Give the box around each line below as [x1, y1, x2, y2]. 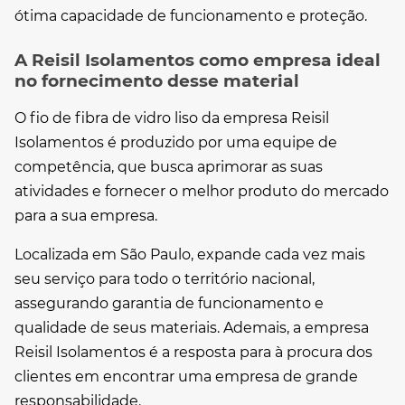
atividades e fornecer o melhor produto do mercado [14, 183, 389, 200]
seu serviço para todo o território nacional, [14, 270, 315, 287]
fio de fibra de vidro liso [30, 109, 198, 127]
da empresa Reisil [198, 109, 329, 127]
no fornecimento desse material [14, 71, 299, 91]
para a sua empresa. [14, 207, 157, 224]
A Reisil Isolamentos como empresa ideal [14, 50, 381, 71]
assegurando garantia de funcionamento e [14, 295, 324, 312]
